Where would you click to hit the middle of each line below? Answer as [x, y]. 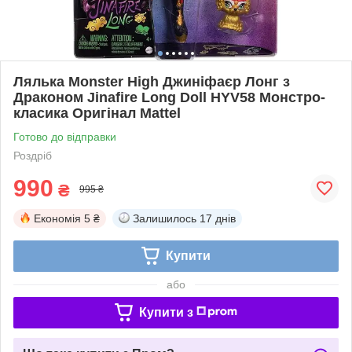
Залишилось [165, 218]
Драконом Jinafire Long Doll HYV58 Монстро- [169, 97]
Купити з [166, 312]
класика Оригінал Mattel [97, 113]
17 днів [218, 218]
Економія [57, 218]
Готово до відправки [65, 136]
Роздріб [33, 155]
